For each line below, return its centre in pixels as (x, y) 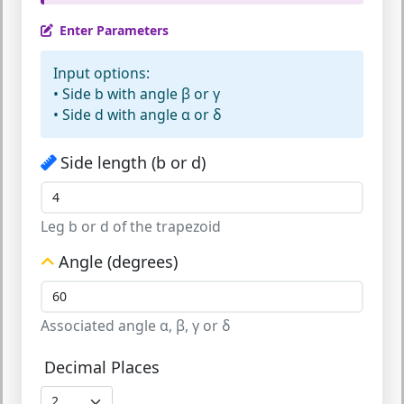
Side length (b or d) (133, 162)
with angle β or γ (162, 94)
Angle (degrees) (118, 262)
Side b (83, 94)
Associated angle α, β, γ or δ (136, 326)
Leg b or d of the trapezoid (131, 226)
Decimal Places (101, 367)
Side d (83, 115)
